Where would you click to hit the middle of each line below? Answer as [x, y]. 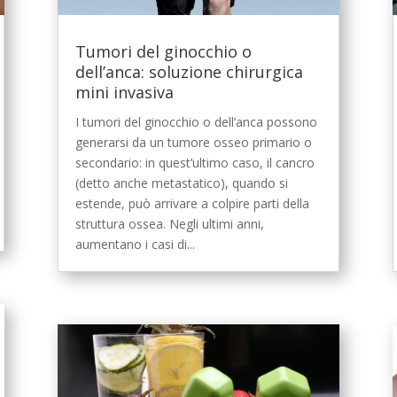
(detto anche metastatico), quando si [181, 183]
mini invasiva [124, 92]
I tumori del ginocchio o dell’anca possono [196, 121]
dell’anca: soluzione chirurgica [189, 71]
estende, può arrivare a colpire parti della [192, 203]
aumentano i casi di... [135, 244]
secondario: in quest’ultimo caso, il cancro [195, 162]
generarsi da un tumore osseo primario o [193, 142]
